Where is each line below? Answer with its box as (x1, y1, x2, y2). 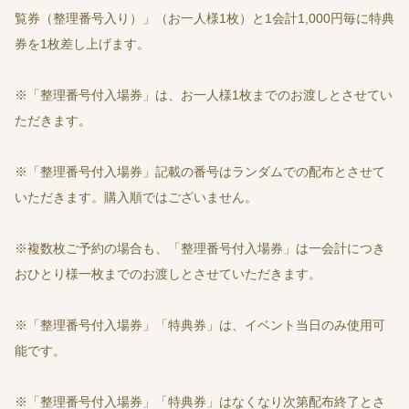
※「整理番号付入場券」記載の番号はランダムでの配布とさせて (15, 164, 385, 180)
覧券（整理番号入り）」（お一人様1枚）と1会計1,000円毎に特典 (15, 11, 394, 26)
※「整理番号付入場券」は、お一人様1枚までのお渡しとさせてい (15, 88, 393, 103)
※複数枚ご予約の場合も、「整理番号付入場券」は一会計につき (15, 241, 385, 257)
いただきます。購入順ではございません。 (15, 190, 257, 205)
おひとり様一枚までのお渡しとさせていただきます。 (15, 267, 321, 282)
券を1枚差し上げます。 (15, 37, 150, 52)
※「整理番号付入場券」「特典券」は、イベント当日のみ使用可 (15, 318, 385, 333)
